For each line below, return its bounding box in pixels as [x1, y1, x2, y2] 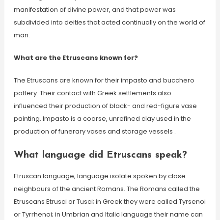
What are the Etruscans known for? [13, 53, 138, 62]
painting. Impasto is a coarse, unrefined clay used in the [13, 114, 191, 123]
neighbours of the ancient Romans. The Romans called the [13, 184, 200, 193]
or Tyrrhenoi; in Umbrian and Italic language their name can [13, 210, 203, 219]
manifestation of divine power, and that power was [13, 5, 176, 14]
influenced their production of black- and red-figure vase [13, 101, 197, 110]
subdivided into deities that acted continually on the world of [13, 18, 205, 27]
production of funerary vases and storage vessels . [13, 127, 176, 136]
